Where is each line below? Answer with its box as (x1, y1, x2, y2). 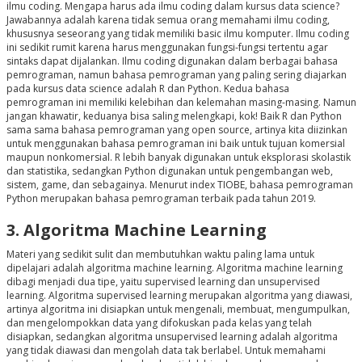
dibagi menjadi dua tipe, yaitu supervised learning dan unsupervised (6, 275, 320, 289)
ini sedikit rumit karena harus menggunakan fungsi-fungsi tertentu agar (6, 40, 328, 55)
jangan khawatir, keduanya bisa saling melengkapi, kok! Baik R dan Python (6, 109, 342, 124)
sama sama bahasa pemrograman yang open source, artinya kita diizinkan (6, 123, 347, 137)
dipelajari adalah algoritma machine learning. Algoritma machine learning (6, 261, 343, 276)
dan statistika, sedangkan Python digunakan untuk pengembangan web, (6, 164, 333, 179)
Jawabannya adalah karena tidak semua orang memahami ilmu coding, (6, 13, 330, 27)
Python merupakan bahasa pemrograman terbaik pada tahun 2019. (6, 192, 318, 206)
